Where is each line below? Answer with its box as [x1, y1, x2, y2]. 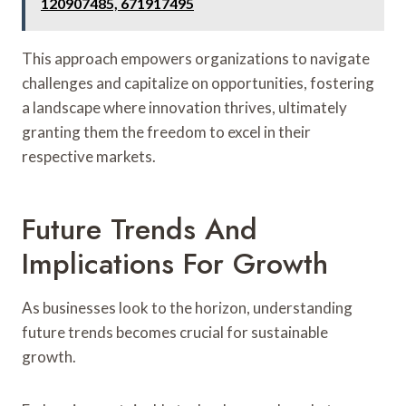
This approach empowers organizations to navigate [22, 48, 370, 68]
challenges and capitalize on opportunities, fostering [22, 72, 374, 92]
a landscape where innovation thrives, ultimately [22, 97, 347, 117]
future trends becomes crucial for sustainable [22, 322, 328, 342]
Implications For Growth [22, 242, 328, 285]
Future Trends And [22, 208, 257, 250]
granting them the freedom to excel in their [22, 121, 311, 141]
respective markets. [22, 146, 156, 166]
